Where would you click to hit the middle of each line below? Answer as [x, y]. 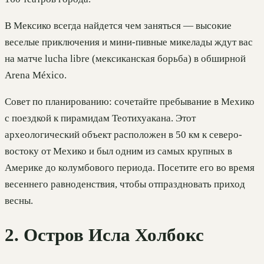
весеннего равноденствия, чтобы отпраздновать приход [125, 184]
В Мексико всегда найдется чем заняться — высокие [118, 26]
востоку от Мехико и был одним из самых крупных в [118, 151]
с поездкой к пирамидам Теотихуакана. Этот [100, 118]
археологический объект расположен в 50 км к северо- [123, 135]
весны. [19, 201]
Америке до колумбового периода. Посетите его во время [130, 168]
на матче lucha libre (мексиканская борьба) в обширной [125, 59]
